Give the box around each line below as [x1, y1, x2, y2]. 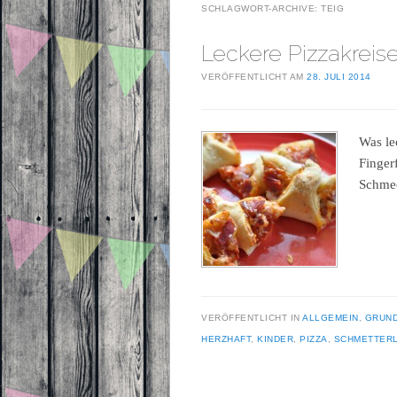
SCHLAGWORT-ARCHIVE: [201, 4, 321, 14]
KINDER [257, 333, 293, 344]
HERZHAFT [201, 333, 251, 344]
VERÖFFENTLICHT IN [201, 312, 302, 323]
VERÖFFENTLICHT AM [201, 72, 307, 82]
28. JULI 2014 [307, 72, 371, 82]
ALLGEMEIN [302, 312, 359, 323]
